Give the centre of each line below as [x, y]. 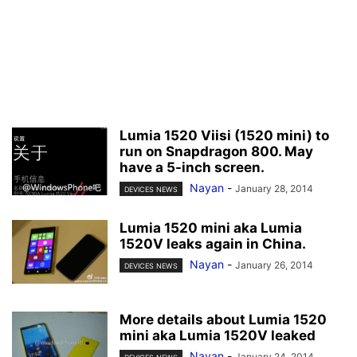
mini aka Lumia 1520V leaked [218, 336]
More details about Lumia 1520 [223, 320]
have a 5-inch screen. [192, 167]
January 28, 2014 [274, 188]
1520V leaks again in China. [213, 244]
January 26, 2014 [274, 265]
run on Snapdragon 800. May [216, 151]
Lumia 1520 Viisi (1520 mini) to [224, 135]
